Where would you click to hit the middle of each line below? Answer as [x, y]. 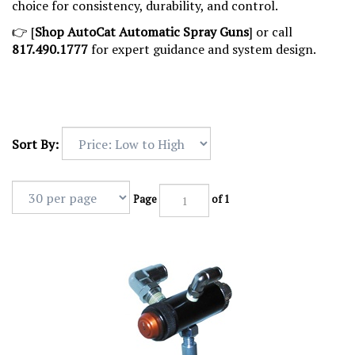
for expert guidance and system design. [202, 49]
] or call [271, 32]
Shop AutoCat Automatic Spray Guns [142, 32]
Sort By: [35, 144]
